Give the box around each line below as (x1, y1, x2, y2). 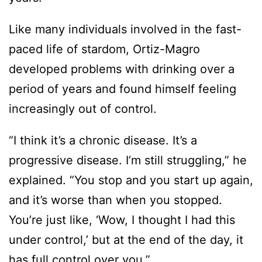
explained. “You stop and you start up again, (9, 173, 253, 188)
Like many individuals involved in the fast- (9, 22, 242, 37)
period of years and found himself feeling (9, 82, 236, 96)
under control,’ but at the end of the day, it (9, 233, 243, 247)
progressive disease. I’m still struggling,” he (9, 153, 247, 168)
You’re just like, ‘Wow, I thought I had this (9, 213, 235, 227)
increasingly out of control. (9, 102, 157, 116)
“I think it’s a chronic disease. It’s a (9, 133, 197, 148)
